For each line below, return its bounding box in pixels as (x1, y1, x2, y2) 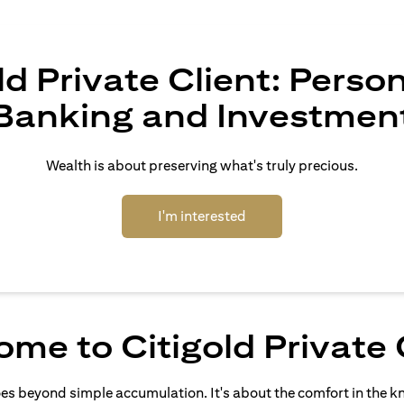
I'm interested (158, 207, 246, 225)
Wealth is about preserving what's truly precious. (46, 157, 358, 174)
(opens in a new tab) (245, 207, 373, 224)
